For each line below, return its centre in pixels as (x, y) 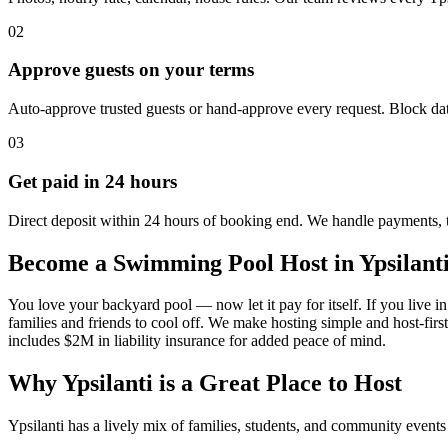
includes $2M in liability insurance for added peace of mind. (197, 341)
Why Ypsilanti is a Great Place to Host (205, 383)
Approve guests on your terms (131, 70)
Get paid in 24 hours (92, 181)
